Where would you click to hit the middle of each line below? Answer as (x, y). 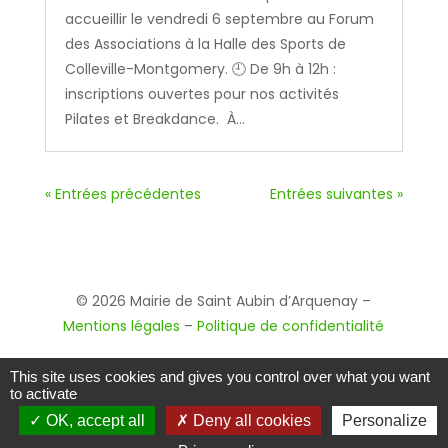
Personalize (384, 420)
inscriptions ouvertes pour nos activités (201, 94)
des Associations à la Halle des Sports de (205, 44)
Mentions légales (122, 326)
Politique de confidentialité (291, 326)
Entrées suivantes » (337, 194)
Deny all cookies (249, 420)
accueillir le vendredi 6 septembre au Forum (219, 19)
